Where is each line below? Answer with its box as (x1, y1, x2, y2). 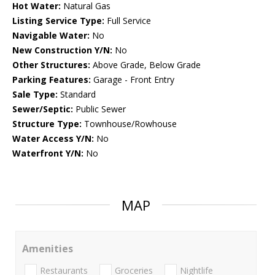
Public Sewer (73, 103, 126, 115)
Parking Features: (12, 74, 91, 86)
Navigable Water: (12, 29, 90, 42)
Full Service (104, 15, 151, 27)
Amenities (22, 242, 73, 256)
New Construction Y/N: (12, 44, 112, 56)
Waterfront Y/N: (12, 147, 83, 160)
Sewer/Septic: (12, 103, 73, 115)
